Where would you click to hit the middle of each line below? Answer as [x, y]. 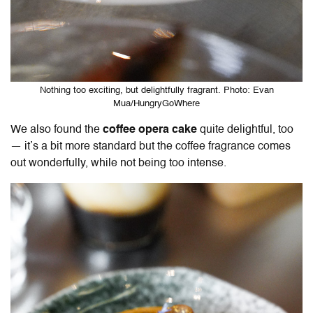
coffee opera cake [150, 130]
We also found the [57, 130]
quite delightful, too [245, 130]
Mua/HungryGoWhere [156, 103]
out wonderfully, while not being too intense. [118, 163]
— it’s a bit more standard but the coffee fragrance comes [151, 146]
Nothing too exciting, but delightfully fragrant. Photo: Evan [156, 90]
